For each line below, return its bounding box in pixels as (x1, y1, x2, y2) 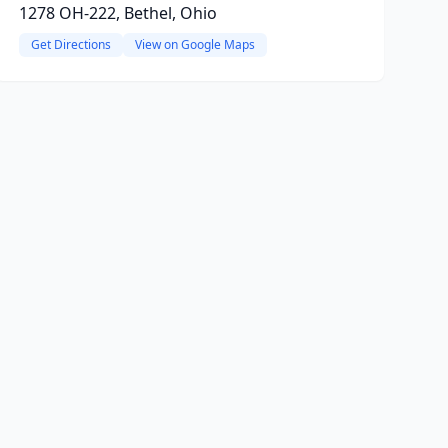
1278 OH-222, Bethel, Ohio (18, 2, 217, 24)
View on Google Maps (134, 36, 255, 53)
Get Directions (30, 36, 111, 53)
